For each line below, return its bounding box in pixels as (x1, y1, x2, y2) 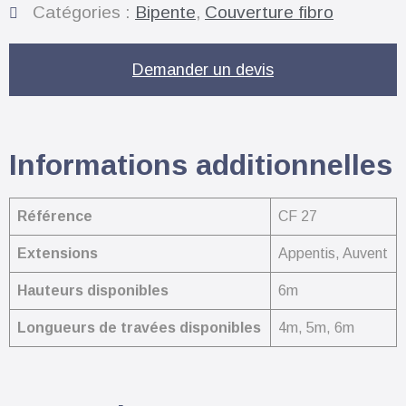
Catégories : (33, 2, 135, 22)
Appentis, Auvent (278, 245, 388, 261)
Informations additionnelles (9, 148, 392, 181)
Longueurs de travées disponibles (17, 319, 261, 335)
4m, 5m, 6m (278, 319, 354, 335)
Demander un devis (132, 60, 274, 79)
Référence (17, 208, 92, 224)
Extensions (17, 245, 98, 261)
